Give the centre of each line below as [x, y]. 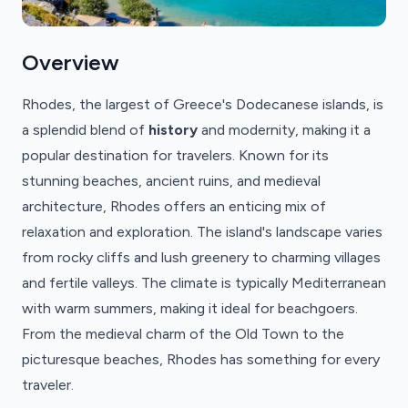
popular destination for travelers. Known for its [175, 155]
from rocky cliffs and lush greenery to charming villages [201, 257]
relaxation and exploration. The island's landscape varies [202, 232]
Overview [71, 62]
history [173, 130]
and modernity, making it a [284, 130]
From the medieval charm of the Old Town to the [183, 334]
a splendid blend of [85, 130]
